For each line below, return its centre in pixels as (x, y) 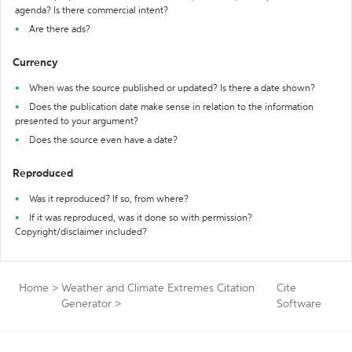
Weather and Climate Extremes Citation (158, 288)
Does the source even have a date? (103, 141)
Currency (35, 63)
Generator (86, 304)
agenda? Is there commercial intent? (92, 11)
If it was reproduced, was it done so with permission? (141, 218)
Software (299, 304)
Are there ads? (60, 30)
